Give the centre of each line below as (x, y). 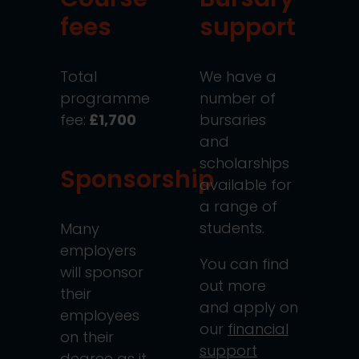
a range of (238, 206)
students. (232, 228)
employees (100, 315)
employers (98, 250)
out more (233, 285)
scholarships (244, 163)
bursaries (233, 119)
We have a (238, 76)
